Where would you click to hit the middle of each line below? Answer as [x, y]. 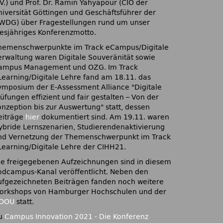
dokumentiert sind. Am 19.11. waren [104, 117]
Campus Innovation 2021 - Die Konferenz [76, 217]
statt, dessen [127, 107]
